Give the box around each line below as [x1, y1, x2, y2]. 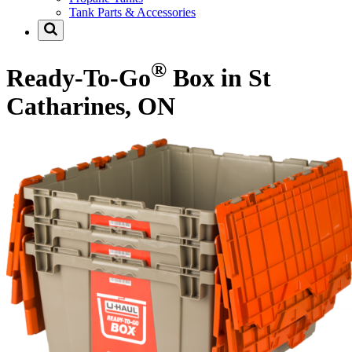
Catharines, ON [6, 92, 175, 121]
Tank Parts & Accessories [69, 5, 196, 20]
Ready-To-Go [6, 63, 151, 92]
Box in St [167, 63, 271, 92]
